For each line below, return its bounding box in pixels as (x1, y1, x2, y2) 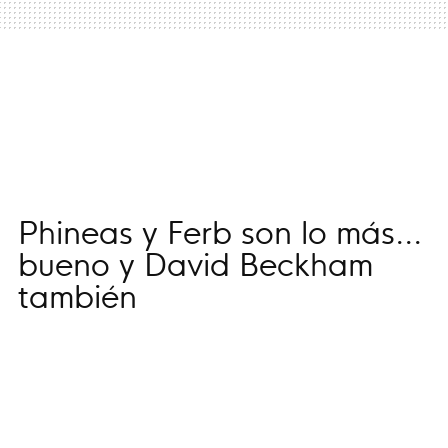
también (18, 271, 137, 317)
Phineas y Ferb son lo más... (18, 207, 422, 253)
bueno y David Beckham (18, 239, 373, 285)
